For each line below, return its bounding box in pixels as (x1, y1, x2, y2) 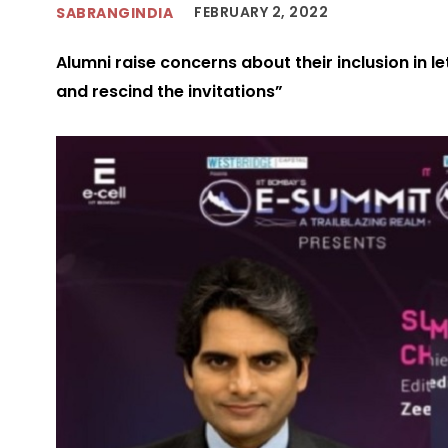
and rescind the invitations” (56, 80, 283, 104)
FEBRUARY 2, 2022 (194, 2, 328, 23)
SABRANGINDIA (56, 2, 173, 23)
